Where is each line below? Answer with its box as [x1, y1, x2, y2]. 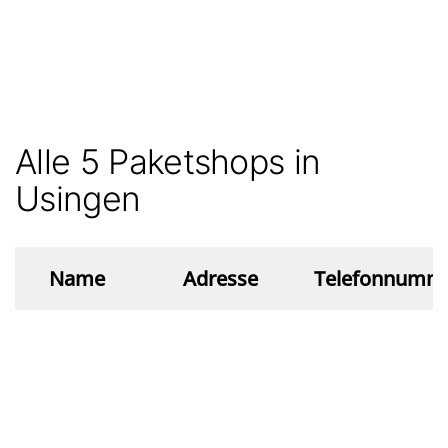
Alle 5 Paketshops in [15, 141, 321, 183]
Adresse [183, 265, 258, 293]
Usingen [15, 178, 141, 220]
